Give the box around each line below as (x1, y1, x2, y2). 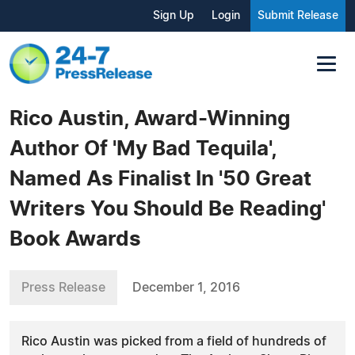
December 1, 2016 (132, 281, 240, 294)
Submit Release (258, 10, 338, 21)
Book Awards (10, 228, 141, 250)
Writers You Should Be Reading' (10, 198, 326, 219)
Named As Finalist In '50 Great (10, 168, 311, 189)
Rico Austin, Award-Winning (10, 108, 290, 129)
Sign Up (153, 10, 194, 21)
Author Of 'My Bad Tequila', (10, 138, 277, 159)
